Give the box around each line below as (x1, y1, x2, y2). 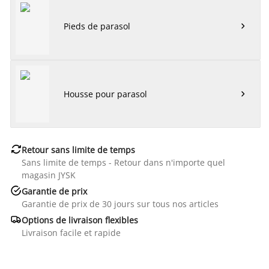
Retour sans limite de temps (21, 144, 135, 156)
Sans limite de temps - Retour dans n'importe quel (21, 156, 225, 168)
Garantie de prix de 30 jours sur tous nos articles (21, 198, 219, 210)
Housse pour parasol (63, 88, 147, 100)
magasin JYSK (21, 169, 76, 181)
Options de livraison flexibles (21, 214, 138, 226)
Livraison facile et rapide (21, 226, 121, 238)
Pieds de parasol (63, 20, 130, 32)
